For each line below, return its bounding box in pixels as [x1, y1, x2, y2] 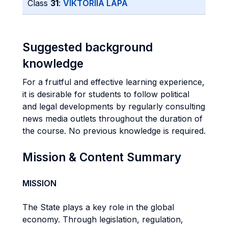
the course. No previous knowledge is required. [22, 126, 206, 136]
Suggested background [22, 40, 153, 54]
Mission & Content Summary [22, 150, 181, 164]
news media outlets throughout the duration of [22, 113, 203, 124]
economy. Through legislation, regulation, [22, 214, 183, 224]
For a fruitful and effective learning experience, [22, 77, 205, 87]
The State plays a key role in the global [22, 202, 174, 212]
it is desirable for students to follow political [22, 89, 189, 99]
